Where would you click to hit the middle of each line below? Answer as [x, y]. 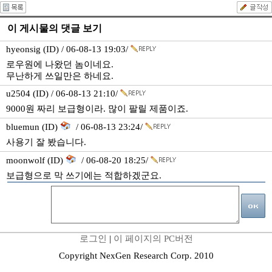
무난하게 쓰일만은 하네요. [60, 76]
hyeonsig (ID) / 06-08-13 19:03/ [68, 49]
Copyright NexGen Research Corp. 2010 [136, 256]
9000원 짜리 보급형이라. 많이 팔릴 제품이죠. [97, 109]
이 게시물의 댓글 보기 [55, 28]
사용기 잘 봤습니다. [46, 142]
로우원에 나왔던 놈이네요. [60, 64]
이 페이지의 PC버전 [153, 239]
